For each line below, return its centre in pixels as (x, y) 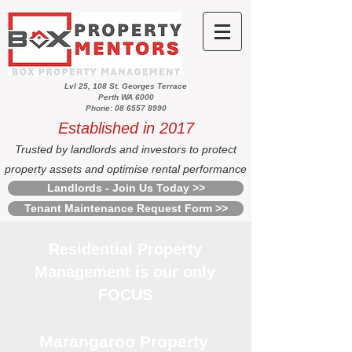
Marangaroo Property (123, 341)
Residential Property (125, 249)
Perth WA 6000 (126, 97)
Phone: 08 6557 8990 (126, 108)
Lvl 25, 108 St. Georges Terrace (126, 86)
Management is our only (125, 272)
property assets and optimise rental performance (126, 169)
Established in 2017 (126, 128)
